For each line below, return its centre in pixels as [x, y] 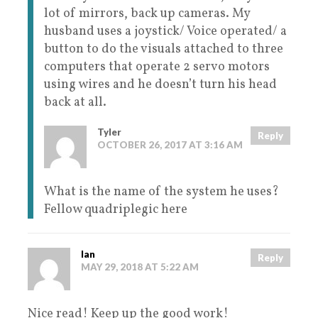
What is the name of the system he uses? [161, 192]
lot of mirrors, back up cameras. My [147, 14]
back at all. [75, 103]
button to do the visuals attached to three [164, 50]
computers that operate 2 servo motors [157, 67]
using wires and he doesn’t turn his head [160, 85]
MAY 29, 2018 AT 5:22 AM [140, 267]
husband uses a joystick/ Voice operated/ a [165, 32]
